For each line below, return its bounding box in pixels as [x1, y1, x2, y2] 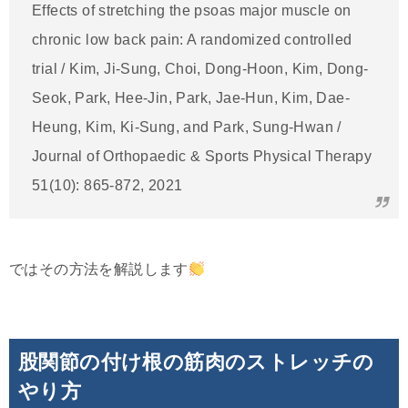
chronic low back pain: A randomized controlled [32, 32, 352, 48]
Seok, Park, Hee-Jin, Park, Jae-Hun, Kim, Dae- [32, 90, 350, 107]
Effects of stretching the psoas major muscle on [32, 3, 352, 19]
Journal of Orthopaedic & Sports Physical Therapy [32, 148, 372, 165]
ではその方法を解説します [9, 261, 189, 278]
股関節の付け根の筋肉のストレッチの [18, 351, 374, 374]
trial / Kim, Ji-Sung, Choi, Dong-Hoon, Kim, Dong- [32, 61, 369, 77]
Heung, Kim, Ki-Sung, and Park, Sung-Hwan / [32, 119, 342, 136]
